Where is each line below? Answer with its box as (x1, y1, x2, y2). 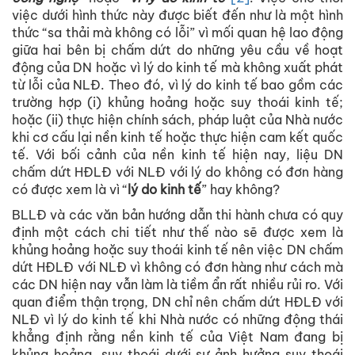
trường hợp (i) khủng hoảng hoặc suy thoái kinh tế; (12, 94, 343, 111)
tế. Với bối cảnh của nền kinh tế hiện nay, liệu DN (12, 147, 343, 163)
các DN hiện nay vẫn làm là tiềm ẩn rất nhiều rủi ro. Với (12, 277, 343, 293)
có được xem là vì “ (12, 181, 128, 198)
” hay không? (201, 181, 280, 198)
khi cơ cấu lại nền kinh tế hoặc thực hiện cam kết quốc (12, 129, 343, 146)
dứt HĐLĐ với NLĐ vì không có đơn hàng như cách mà (12, 259, 343, 276)
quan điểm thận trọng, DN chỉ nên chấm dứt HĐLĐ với (12, 294, 343, 311)
